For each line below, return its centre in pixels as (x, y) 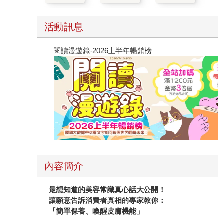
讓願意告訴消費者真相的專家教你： (107, 200)
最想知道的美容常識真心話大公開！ (107, 190)
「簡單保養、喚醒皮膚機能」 (96, 211)
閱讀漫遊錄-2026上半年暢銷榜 (103, 51)
